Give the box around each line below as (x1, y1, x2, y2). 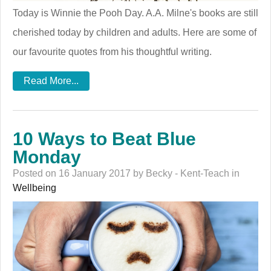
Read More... (24, 75, 79, 86)
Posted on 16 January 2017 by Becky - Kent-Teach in (13, 168, 240, 178)
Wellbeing (13, 182, 56, 193)
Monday (13, 146, 81, 167)
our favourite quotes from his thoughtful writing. (13, 46, 212, 57)
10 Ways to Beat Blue (13, 128, 196, 149)
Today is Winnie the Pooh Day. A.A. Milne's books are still (13, 7, 258, 18)
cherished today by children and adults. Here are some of (13, 27, 256, 38)
